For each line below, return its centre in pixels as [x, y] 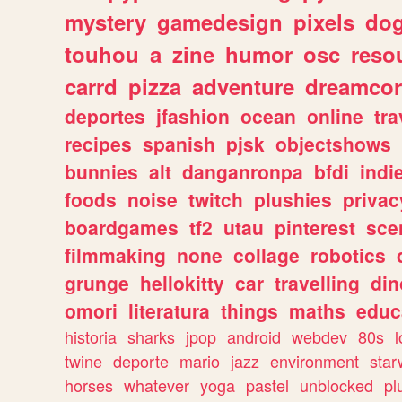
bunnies [101, 171]
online [335, 116]
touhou [102, 54]
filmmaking [115, 255]
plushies [293, 199]
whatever [157, 385]
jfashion [193, 116]
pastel [267, 385]
